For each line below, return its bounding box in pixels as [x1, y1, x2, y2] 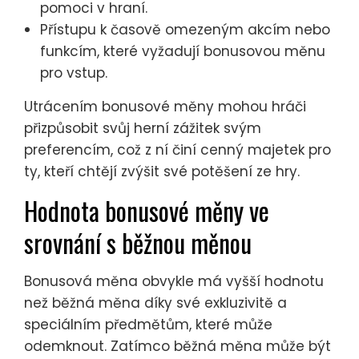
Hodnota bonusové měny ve [24, 191, 269, 229]
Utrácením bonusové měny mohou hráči [24, 96, 306, 116]
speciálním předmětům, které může [24, 314, 272, 334]
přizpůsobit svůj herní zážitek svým [24, 118, 261, 138]
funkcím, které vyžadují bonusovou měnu [40, 41, 325, 61]
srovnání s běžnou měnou [24, 223, 252, 261]
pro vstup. [40, 63, 107, 83]
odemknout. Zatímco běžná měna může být [24, 336, 331, 356]
